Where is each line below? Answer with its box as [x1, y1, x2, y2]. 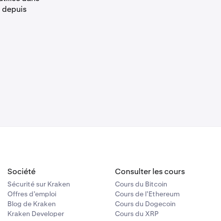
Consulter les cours [115, 166, 185, 177]
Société [7, 166, 36, 177]
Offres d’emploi [7, 189, 56, 198]
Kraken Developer [7, 209, 64, 218]
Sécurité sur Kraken [7, 180, 70, 188]
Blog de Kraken [7, 199, 56, 208]
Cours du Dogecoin [115, 199, 176, 208]
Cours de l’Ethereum [115, 189, 180, 198]
